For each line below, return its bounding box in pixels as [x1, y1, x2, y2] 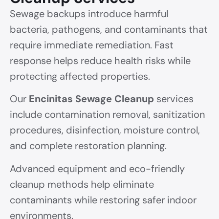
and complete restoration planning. [10, 139, 167, 153]
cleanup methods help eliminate [10, 177, 154, 191]
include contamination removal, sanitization [10, 108, 205, 121]
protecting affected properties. [10, 69, 150, 83]
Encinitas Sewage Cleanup [29, 92, 154, 106]
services [154, 92, 194, 106]
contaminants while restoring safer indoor [10, 193, 197, 206]
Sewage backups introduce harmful [10, 7, 168, 20]
